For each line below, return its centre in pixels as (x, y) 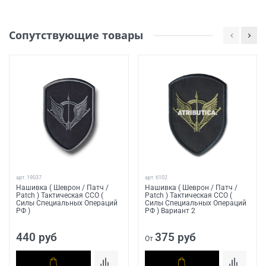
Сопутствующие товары (76, 35)
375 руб (175, 237)
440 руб (37, 237)
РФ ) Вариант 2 (170, 210)
